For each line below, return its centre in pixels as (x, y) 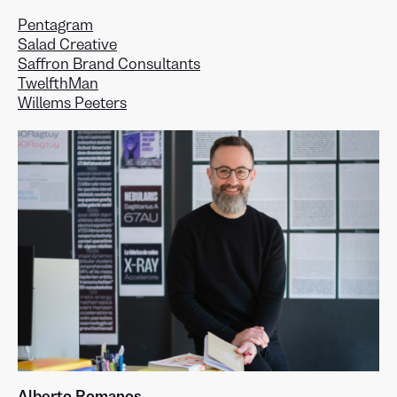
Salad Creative (67, 44)
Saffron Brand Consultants (109, 64)
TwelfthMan (58, 83)
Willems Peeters (72, 103)
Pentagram (55, 25)
